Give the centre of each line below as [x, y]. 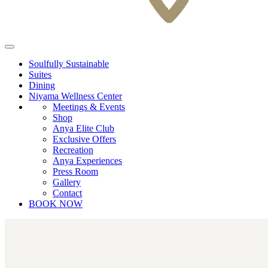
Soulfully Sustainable [69, 64]
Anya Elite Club [83, 128]
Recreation [73, 150]
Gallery [67, 182]
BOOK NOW [56, 204]
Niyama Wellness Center [75, 96]
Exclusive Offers [84, 139]
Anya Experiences [87, 161]
